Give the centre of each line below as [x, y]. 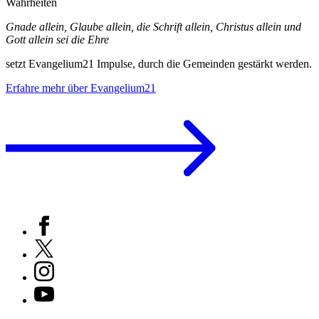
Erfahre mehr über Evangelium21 [81, 88]
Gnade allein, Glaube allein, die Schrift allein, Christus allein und [153, 26]
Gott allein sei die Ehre [57, 39]
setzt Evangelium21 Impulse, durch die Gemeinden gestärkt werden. [159, 63]
